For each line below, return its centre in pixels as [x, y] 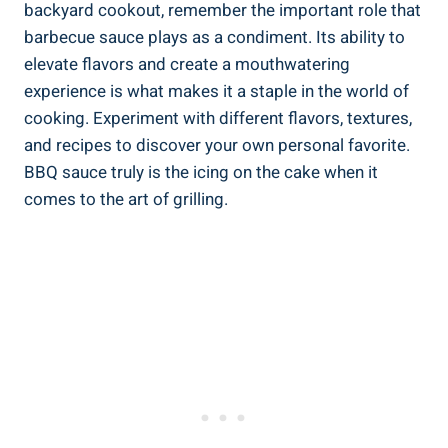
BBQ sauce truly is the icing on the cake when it [201, 172]
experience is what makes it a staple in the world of [216, 91]
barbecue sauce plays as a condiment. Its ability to [214, 37]
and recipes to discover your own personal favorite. [217, 145]
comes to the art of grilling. [126, 199]
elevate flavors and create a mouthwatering [187, 64]
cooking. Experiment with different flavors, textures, [218, 118]
